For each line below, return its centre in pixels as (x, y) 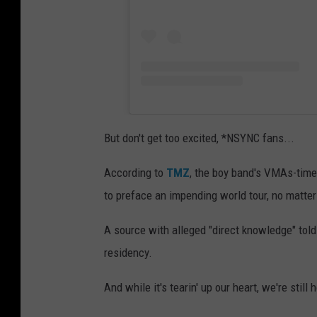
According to (135, 172)
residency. (128, 252)
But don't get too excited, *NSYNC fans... (199, 138)
